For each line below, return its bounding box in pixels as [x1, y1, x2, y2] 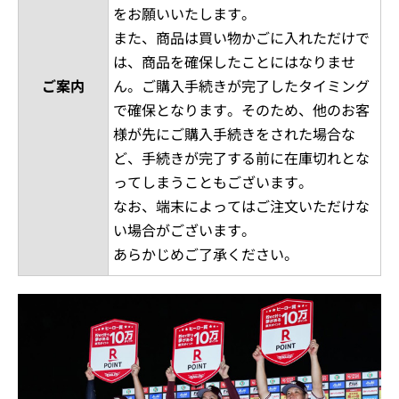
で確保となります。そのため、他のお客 [113, 99, 370, 120]
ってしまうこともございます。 [113, 171, 313, 192]
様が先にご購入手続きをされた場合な [113, 123, 355, 144]
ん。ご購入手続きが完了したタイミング [113, 75, 370, 96]
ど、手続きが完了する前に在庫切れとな [113, 147, 370, 168]
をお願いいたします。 [113, 3, 256, 24]
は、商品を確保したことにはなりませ [113, 51, 355, 72]
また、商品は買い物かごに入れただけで [113, 27, 370, 48]
